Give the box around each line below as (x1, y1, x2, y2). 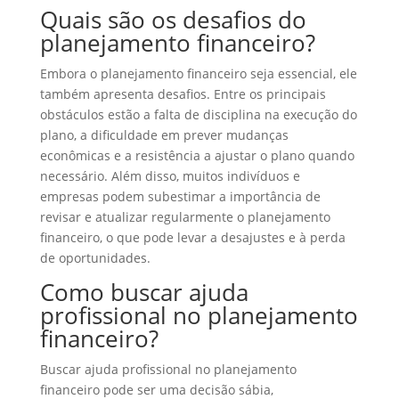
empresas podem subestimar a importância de (39, 188, 321, 205)
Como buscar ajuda (39, 276, 248, 308)
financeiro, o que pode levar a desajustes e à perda (39, 229, 346, 246)
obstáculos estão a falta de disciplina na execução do (39, 106, 357, 123)
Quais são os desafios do (39, 4, 306, 36)
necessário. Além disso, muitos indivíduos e (39, 167, 300, 184)
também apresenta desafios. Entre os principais (39, 85, 326, 102)
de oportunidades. (39, 249, 151, 266)
